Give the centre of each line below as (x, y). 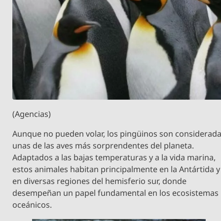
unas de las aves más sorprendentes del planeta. (103, 146)
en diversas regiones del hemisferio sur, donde (100, 181)
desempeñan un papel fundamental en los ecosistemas (116, 193)
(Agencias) (32, 114)
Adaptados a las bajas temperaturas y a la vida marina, (114, 158)
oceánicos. (32, 205)
